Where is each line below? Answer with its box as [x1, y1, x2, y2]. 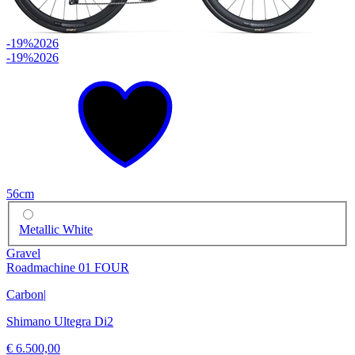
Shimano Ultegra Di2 [6, 315, 113, 329]
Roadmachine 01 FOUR [6, 261, 129, 275]
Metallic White [19, 223, 93, 237]
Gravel [6, 246, 40, 261]
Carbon [6, 288, 44, 302]
